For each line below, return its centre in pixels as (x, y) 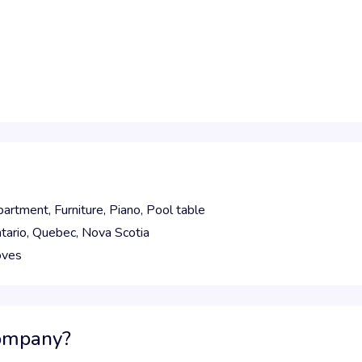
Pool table (176, 210)
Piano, (128, 210)
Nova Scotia (116, 233)
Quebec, (57, 233)
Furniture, (82, 210)
